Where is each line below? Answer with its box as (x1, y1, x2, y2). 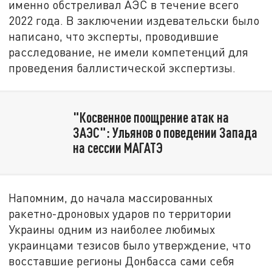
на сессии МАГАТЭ (72, 139, 163, 157)
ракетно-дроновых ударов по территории (8, 206, 232, 220)
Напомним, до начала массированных (8, 190, 213, 205)
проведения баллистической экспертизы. (8, 61, 236, 75)
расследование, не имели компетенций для (8, 45, 249, 59)
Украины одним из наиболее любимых (8, 222, 216, 236)
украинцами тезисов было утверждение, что (8, 237, 251, 252)
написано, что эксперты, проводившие (8, 29, 219, 44)
